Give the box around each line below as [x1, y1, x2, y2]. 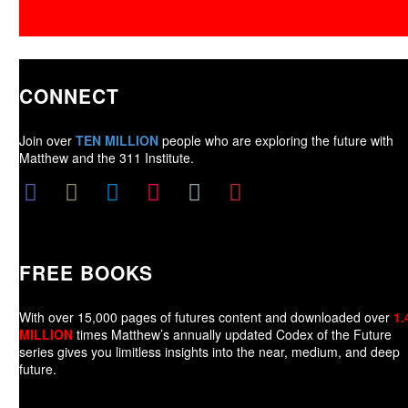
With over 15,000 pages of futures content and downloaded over [19, 307, 393, 326]
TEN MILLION [76, 131, 158, 150]
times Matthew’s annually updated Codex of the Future [73, 324, 392, 343]
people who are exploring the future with [158, 131, 393, 150]
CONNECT [19, 81, 120, 109]
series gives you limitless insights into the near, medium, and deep [19, 342, 400, 361]
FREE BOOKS [19, 258, 154, 286]
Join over [19, 131, 76, 150]
